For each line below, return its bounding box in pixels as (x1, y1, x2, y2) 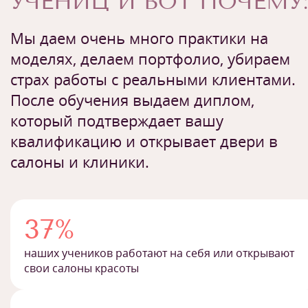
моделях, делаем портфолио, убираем (10, 47, 290, 69)
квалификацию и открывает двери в (10, 130, 278, 151)
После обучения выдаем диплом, (10, 89, 254, 110)
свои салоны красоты (24, 260, 139, 276)
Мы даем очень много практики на (10, 27, 268, 48)
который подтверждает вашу (10, 109, 223, 131)
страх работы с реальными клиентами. (10, 68, 296, 89)
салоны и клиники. (10, 151, 149, 172)
